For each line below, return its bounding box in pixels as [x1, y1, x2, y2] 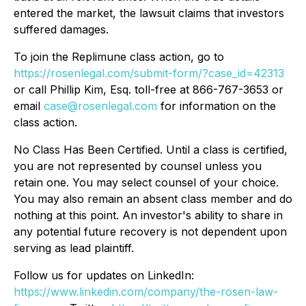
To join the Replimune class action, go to [14, 50, 224, 64]
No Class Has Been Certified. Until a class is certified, [14, 143, 288, 156]
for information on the [157, 99, 276, 113]
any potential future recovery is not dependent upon [14, 225, 287, 238]
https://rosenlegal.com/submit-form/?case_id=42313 [14, 66, 284, 80]
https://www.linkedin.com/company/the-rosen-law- [14, 285, 278, 298]
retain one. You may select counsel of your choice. [14, 176, 279, 189]
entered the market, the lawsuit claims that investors [14, 6, 284, 20]
